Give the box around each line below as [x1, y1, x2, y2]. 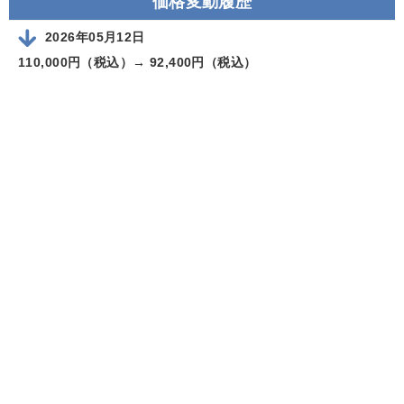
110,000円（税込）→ [18, 55, 146, 69]
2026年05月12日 [45, 30, 145, 44]
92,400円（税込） [149, 55, 257, 69]
